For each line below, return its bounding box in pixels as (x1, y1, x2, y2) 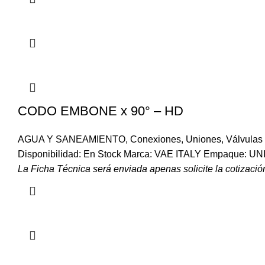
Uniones (186, 134, 221, 144)
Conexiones (130, 134, 181, 144)
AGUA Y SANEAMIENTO (18, 134, 125, 144)
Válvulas (226, 134, 263, 144)
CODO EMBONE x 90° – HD (18, 104, 183, 118)
